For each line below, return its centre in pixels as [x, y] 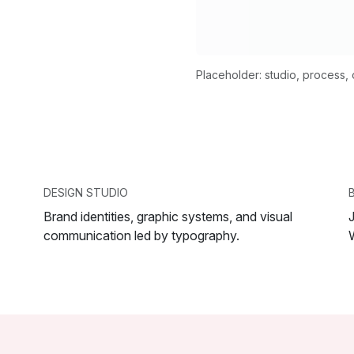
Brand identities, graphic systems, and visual [168, 216]
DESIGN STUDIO [86, 192]
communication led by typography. [141, 235]
